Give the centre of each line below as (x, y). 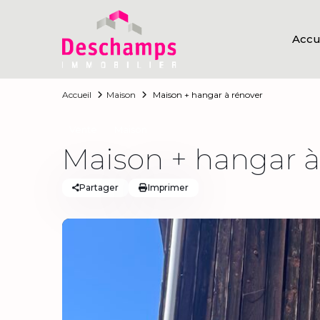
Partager (99, 187)
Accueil (77, 95)
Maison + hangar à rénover (207, 95)
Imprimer (168, 187)
